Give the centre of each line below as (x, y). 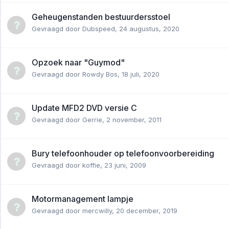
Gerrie (92, 119)
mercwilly (97, 210)
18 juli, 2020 (141, 74)
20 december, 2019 (147, 210)
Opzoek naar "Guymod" (78, 62)
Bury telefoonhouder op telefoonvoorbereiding (123, 153)
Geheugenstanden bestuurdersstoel (101, 17)
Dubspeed (99, 28)
